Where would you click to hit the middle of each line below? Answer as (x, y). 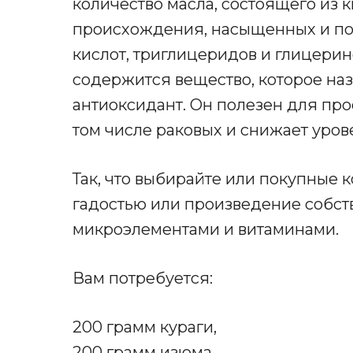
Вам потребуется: (143, 279)
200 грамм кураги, (145, 327)
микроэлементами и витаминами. (206, 230)
